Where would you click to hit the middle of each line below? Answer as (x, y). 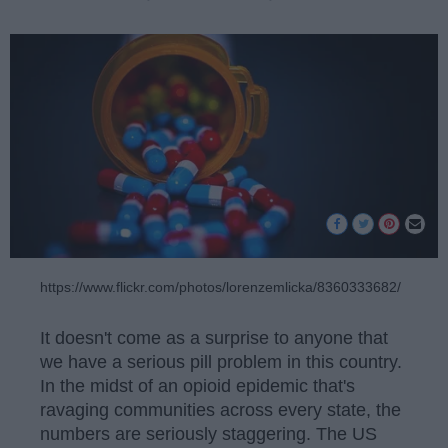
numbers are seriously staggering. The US (208, 433)
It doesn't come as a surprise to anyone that (214, 337)
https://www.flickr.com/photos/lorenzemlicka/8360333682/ (220, 287)
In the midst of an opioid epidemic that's (197, 385)
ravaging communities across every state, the (220, 409)
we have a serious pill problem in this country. (221, 361)
